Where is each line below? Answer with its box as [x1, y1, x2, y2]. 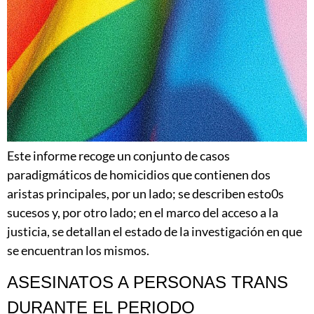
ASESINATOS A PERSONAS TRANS [7, 273, 288, 292]
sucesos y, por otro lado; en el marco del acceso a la [7, 204, 278, 220]
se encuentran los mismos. [7, 242, 149, 258]
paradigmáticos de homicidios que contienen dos [7, 166, 271, 182]
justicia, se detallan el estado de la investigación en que [7, 223, 302, 239]
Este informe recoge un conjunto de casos [7, 147, 230, 163]
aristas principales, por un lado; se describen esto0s [7, 185, 284, 201]
